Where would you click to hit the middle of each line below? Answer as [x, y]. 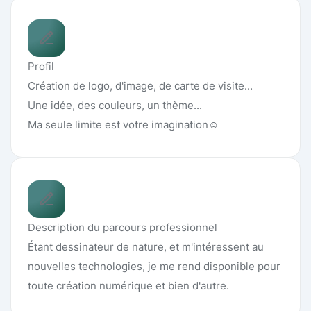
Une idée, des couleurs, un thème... [115, 105]
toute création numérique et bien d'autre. [128, 286]
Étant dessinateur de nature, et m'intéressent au [146, 247]
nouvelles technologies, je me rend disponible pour [154, 266]
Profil [41, 66]
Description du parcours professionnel [123, 227]
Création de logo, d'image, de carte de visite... [140, 86]
